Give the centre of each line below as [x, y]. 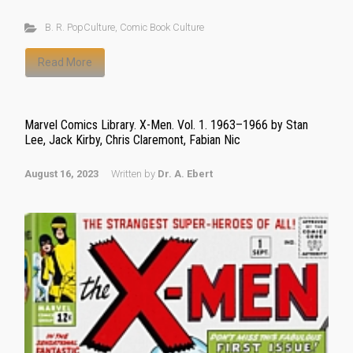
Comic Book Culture [162, 27]
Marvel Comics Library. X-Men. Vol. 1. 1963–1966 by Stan [166, 125]
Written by [134, 174]
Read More [65, 62]
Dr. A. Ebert [185, 174]
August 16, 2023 [61, 174]
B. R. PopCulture [80, 27]
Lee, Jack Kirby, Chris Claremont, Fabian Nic [132, 140]
